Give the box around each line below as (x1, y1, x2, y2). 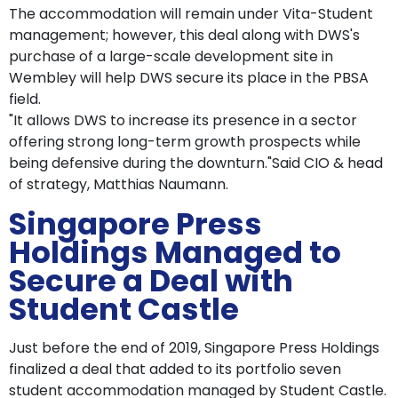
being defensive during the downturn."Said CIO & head (9, 153, 383, 174)
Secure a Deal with (9, 259, 293, 303)
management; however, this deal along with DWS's (9, 25, 360, 46)
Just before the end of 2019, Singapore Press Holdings (9, 338, 379, 359)
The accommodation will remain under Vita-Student (9, 4, 373, 25)
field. (9, 89, 41, 110)
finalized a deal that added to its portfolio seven (9, 359, 341, 380)
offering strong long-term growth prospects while (9, 131, 361, 153)
